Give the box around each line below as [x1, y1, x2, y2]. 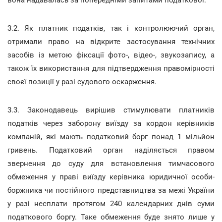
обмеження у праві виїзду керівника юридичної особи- [7, 172, 215, 181]
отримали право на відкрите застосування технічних [7, 37, 215, 46]
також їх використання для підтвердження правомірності [7, 64, 215, 73]
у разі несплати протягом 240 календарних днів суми [7, 199, 215, 208]
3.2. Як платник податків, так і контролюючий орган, [7, 24, 215, 33]
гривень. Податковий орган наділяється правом [7, 146, 215, 155]
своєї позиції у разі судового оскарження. [7, 77, 157, 86]
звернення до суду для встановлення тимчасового [7, 159, 215, 168]
